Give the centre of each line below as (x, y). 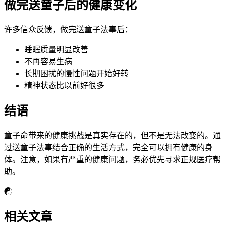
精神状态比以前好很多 (64, 86)
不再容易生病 (48, 62)
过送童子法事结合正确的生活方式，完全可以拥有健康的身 (108, 148)
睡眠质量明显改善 (56, 50)
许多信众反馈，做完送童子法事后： (68, 30)
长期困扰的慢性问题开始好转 (76, 74)
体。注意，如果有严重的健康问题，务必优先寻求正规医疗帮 (113, 160)
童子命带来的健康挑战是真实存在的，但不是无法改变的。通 (113, 136)
